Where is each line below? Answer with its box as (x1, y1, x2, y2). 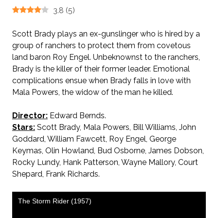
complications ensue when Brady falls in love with (12, 76, 191, 85)
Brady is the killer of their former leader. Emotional (12, 64, 190, 73)
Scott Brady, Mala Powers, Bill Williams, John (35, 123, 196, 132)
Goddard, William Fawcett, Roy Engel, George (12, 134, 176, 144)
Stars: (12, 123, 35, 132)
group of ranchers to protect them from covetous (12, 41, 191, 50)
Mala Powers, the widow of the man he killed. (12, 88, 175, 97)
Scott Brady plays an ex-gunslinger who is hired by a (12, 29, 200, 38)
